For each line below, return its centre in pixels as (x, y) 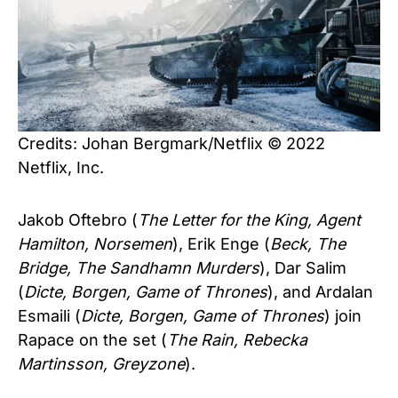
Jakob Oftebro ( (78, 220)
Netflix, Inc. (61, 168)
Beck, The (308, 244)
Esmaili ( (49, 316)
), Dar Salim (303, 268)
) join (343, 316)
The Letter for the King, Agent (249, 220)
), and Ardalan (320, 292)
